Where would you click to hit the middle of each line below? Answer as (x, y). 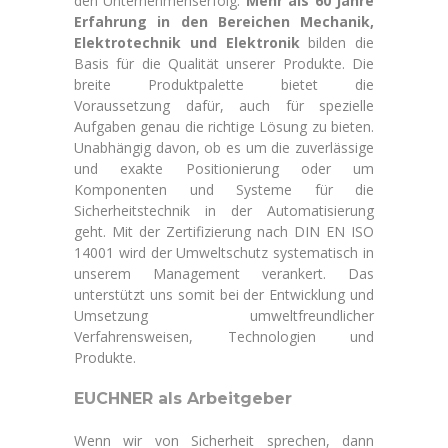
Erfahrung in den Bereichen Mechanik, (224, 21)
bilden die (336, 42)
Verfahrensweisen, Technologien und (224, 336)
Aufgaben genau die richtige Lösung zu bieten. (224, 126)
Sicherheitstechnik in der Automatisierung (224, 210)
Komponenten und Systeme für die (224, 189)
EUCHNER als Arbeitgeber (183, 398)
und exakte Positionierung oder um (224, 168)
